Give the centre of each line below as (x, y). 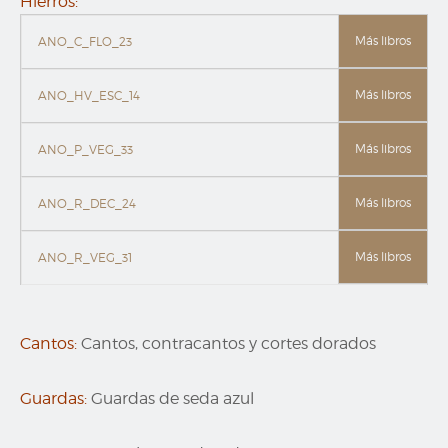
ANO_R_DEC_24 (87, 204)
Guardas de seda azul (172, 399)
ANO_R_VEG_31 (85, 258)
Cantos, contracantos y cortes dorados (228, 344)
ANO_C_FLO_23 (85, 42)
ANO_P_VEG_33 (85, 150)
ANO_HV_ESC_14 (89, 96)
